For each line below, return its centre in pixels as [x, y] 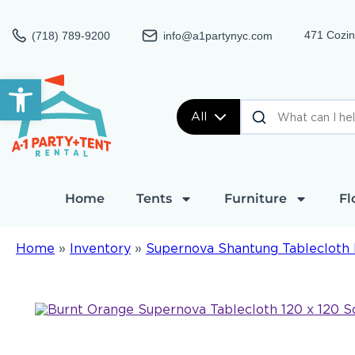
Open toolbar [53, 86]
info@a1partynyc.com [218, 35]
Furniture [255, 198]
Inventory [100, 248]
